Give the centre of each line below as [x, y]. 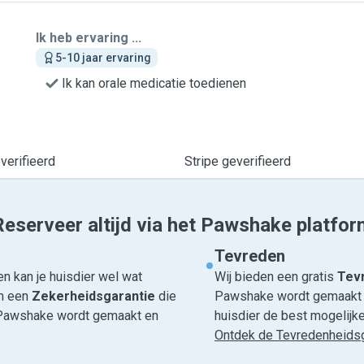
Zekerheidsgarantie [93, 296]
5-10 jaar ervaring [103, 58]
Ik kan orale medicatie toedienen [154, 83]
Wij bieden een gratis [276, 277]
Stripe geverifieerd [237, 161]
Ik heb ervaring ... [89, 38]
